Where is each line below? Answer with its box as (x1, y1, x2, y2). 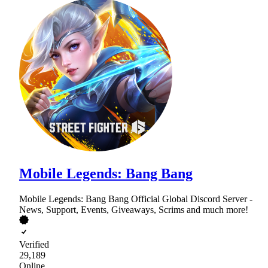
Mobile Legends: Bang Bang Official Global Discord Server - (19, 193, 252, 204)
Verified (19, 239, 49, 249)
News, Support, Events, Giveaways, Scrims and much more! (19, 204, 248, 215)
